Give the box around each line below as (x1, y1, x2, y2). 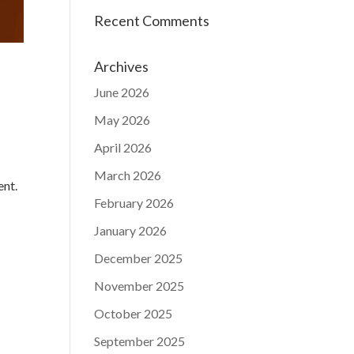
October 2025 (94, 305, 173, 321)
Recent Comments (94, 11, 210, 29)
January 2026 (94, 222, 168, 238)
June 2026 (94, 84, 150, 100)
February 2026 (94, 194, 175, 210)
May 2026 (94, 111, 151, 127)
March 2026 (94, 167, 162, 183)
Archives (94, 57, 149, 75)
